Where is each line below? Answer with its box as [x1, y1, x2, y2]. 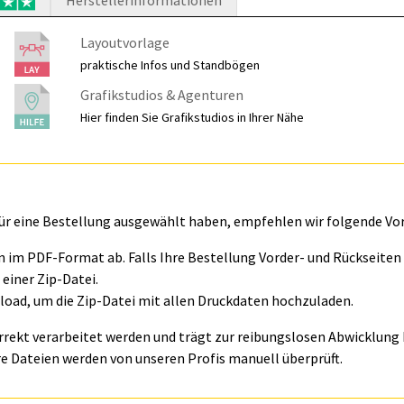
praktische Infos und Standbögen [80, 57, 261, 73]
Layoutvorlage [80, 33, 170, 51]
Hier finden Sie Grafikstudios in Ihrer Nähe [80, 109, 305, 125]
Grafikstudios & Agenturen [80, 86, 244, 104]
